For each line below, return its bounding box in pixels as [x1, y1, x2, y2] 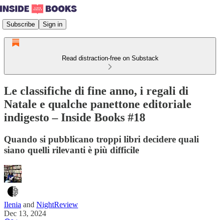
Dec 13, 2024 [4, 209, 46, 218]
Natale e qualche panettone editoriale [4, 97, 192, 110]
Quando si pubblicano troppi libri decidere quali [4, 134, 199, 144]
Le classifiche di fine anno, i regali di [4, 84, 189, 97]
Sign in [43, 20, 62, 28]
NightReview [36, 200, 78, 209]
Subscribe [6, 20, 35, 28]
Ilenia [4, 200, 21, 209]
